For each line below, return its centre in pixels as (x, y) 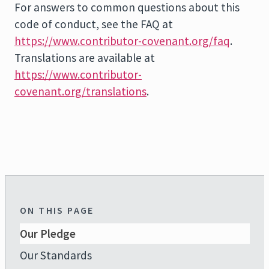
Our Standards (56, 255)
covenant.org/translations (80, 91)
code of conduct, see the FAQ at (94, 24)
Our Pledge (48, 234)
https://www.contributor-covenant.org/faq (122, 41)
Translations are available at (85, 58)
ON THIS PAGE (57, 210)
